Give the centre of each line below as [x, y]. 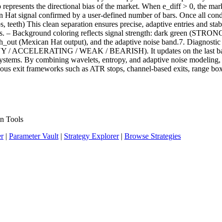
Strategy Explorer [91, 136]
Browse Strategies [153, 136]
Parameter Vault [34, 136]
